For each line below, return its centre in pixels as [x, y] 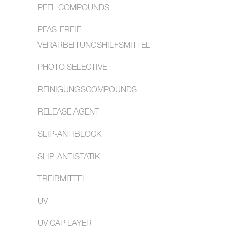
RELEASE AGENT [68, 112]
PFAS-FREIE [59, 30]
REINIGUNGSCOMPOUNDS [87, 90]
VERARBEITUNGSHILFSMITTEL [94, 46]
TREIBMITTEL [62, 179]
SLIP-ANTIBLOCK [69, 135]
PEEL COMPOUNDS [73, 8]
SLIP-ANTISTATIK [69, 157]
